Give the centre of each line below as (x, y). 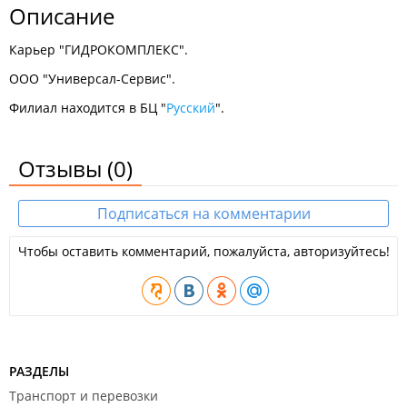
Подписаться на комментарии (203, 213)
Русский (191, 108)
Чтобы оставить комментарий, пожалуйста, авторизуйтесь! (203, 251)
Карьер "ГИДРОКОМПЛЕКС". (99, 50)
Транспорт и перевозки (84, 396)
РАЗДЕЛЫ (39, 371)
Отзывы (63, 169)
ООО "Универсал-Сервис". (92, 79)
